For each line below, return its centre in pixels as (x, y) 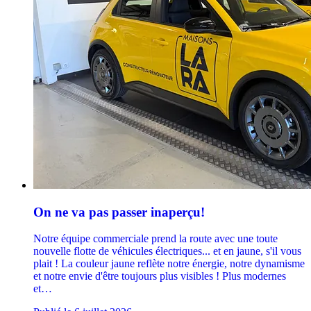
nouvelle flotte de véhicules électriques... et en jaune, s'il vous (167, 251)
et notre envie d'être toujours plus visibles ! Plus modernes (160, 276)
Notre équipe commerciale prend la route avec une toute (155, 239)
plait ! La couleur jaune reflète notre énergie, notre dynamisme (169, 264)
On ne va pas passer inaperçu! (119, 212)
